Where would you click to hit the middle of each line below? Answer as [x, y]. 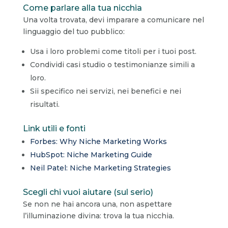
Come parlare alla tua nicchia [82, 8]
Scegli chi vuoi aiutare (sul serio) [88, 192]
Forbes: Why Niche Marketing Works [98, 141]
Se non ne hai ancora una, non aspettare [97, 204]
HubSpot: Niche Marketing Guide [91, 154]
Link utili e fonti [54, 128]
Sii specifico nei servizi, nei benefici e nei [105, 91]
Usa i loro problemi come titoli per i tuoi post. [113, 51]
